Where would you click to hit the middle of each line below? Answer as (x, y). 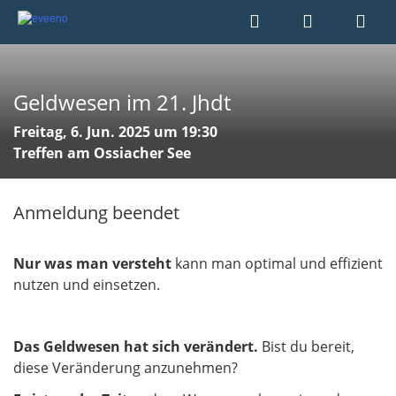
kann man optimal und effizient (279, 263)
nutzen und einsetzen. (87, 284)
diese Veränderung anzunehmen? (126, 368)
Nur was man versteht (94, 263)
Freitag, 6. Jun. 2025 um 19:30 (115, 132)
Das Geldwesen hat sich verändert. (137, 347)
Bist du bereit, (308, 347)
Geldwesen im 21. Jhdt (122, 102)
